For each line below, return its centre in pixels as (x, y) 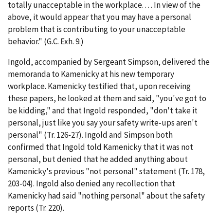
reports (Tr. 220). (36, 208)
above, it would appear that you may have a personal (100, 17)
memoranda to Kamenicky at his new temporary (91, 74)
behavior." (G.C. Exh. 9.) (46, 42)
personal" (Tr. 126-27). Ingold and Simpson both (90, 135)
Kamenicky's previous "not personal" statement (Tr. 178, (106, 172)
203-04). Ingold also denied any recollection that (91, 184)
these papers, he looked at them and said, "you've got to (107, 99)
